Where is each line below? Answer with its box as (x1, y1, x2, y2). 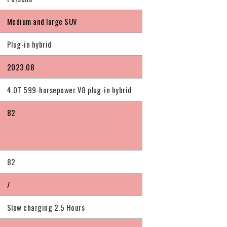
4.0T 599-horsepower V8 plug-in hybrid (7, 84, 132, 96)
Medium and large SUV (7, 16, 78, 27)
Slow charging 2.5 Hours (7, 202, 85, 213)
